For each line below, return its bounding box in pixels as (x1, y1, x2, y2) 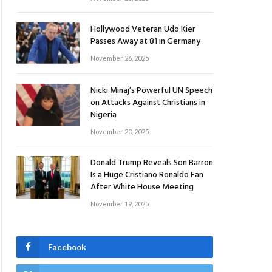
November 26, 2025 (90, 54, 149, 62)
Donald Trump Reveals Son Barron (90, 156, 213, 171)
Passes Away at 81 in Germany (90, 35, 200, 49)
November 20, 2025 (90, 127, 149, 136)
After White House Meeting (90, 180, 194, 195)
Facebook (48, 242, 86, 253)
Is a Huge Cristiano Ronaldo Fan (90, 168, 203, 183)
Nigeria (90, 108, 117, 123)
